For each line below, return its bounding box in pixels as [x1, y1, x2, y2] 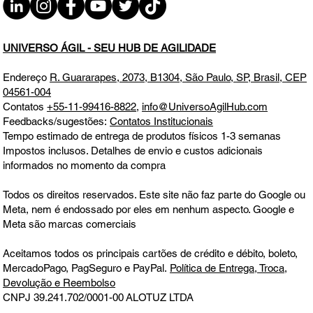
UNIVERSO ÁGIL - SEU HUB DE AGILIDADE [3, 42, 217, 54]
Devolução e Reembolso [3, 277, 116, 289]
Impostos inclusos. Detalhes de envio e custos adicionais [3, 145, 263, 157]
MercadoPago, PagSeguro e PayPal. [3, 262, 170, 275]
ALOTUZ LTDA [126, 291, 194, 304]
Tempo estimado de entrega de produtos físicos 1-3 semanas [3, 130, 282, 143]
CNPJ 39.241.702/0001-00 [3, 291, 126, 304]
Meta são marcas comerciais [3, 218, 137, 231]
